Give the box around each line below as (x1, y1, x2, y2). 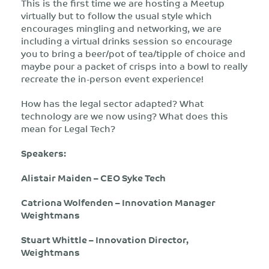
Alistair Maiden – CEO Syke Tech (21, 169, 166, 186)
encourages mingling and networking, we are (21, 20, 222, 36)
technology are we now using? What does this (21, 107, 228, 124)
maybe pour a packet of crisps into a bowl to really (21, 58, 247, 74)
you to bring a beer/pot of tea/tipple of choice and (21, 45, 246, 61)
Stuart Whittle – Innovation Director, (21, 231, 189, 247)
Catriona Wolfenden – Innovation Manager (21, 194, 216, 210)
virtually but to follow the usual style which (21, 7, 212, 23)
